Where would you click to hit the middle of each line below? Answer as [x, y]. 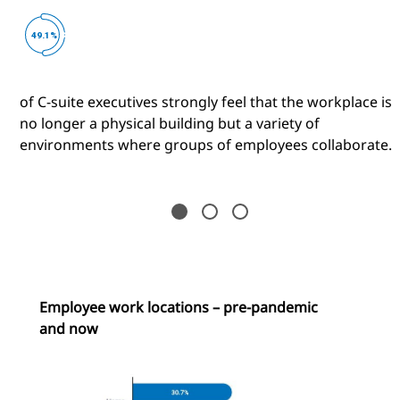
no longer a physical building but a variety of [170, 124]
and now [69, 329]
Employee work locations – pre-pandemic [179, 308]
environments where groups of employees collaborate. [208, 145]
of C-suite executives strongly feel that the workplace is [206, 102]
